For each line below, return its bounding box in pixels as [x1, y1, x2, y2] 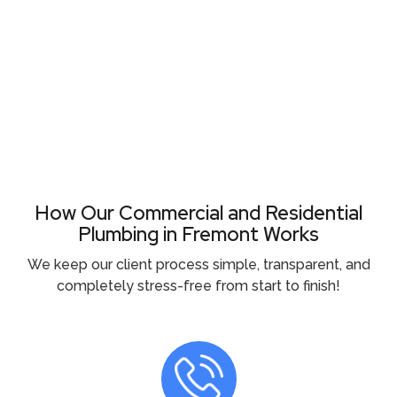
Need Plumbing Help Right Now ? [51, 90, 346, 113]
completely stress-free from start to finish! [57, 276, 340, 294]
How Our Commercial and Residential [35, 199, 362, 226]
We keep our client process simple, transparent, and [27, 255, 370, 273]
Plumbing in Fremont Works [78, 221, 319, 247]
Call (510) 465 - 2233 [125, 131, 272, 152]
